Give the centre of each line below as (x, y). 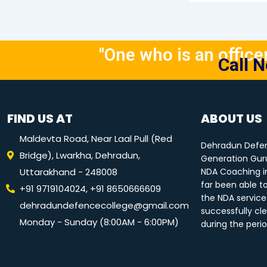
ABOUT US (232, 118)
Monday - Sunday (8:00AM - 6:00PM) (99, 222)
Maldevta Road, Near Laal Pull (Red (96, 138)
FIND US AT (40, 118)
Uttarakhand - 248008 (69, 172)
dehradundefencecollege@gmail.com (104, 205)
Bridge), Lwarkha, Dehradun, (80, 155)
